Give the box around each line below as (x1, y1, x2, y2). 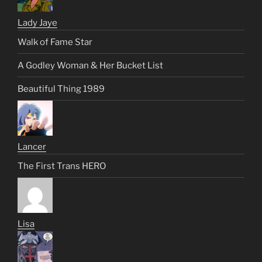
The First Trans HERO (18, 160, 106, 171)
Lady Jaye (18, 18, 57, 29)
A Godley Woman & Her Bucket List (18, 60, 163, 71)
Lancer (18, 142, 46, 153)
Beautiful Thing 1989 (18, 83, 105, 94)
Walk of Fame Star (18, 36, 92, 47)
